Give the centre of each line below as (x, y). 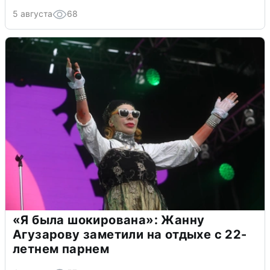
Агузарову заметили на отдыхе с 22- (130, 234)
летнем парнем (61, 249)
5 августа (33, 13)
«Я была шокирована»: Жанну (109, 220)
